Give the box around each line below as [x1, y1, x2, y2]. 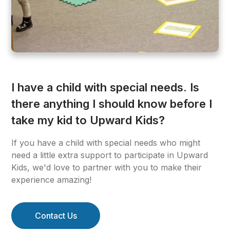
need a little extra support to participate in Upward [11, 150, 208, 161]
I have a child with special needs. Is [11, 81, 200, 94]
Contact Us [34, 210, 77, 221]
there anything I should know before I [11, 97, 213, 111]
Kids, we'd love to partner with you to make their [11, 162, 202, 173]
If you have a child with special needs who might [11, 138, 201, 148]
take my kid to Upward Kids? [11, 113, 165, 127]
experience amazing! [11, 175, 92, 185]
